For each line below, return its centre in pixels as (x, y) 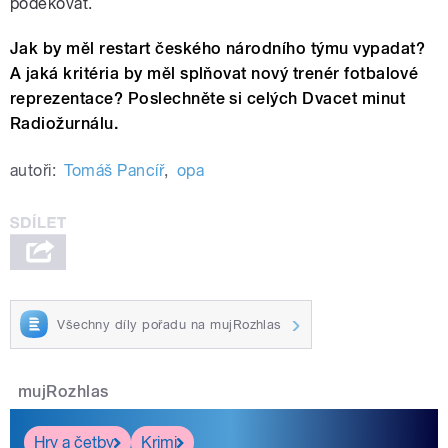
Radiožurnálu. (64, 123)
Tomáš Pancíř (114, 170)
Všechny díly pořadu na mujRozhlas (169, 324)
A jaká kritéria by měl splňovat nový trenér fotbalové (214, 73)
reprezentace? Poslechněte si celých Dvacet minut (208, 98)
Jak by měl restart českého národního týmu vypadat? (218, 48)
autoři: (33, 170)
